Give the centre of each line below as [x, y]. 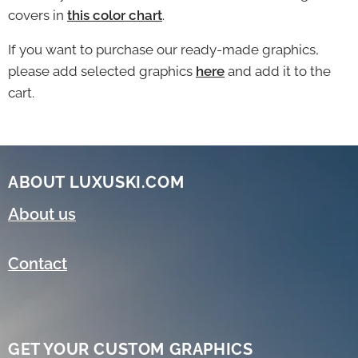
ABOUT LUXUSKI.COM [96, 182]
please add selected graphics [102, 71]
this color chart [115, 15]
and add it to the [278, 71]
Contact [38, 264]
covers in [38, 15]
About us [42, 214]
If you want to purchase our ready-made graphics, [163, 49]
